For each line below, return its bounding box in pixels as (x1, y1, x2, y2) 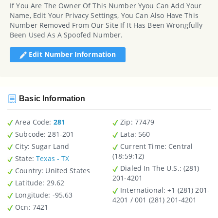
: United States (45, 166, 91, 176)
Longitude (13, 190, 49, 200)
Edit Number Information (27, 49, 116, 59)
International (118, 185, 163, 195)
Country (13, 166, 42, 176)
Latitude (13, 178, 43, 188)
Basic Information (17, 94, 86, 103)
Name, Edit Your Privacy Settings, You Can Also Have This (10, 10, 199, 20)
